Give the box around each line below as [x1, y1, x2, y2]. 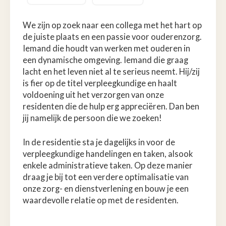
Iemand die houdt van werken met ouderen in [23, 43, 190, 53]
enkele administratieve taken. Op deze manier [23, 160, 193, 171]
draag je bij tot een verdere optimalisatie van [23, 172, 189, 182]
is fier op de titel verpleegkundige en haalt [23, 78, 177, 88]
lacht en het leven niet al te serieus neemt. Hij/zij [23, 66, 200, 77]
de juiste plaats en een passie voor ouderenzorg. [23, 31, 202, 42]
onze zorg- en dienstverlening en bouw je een [23, 183, 189, 194]
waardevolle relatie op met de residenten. [23, 195, 179, 205]
